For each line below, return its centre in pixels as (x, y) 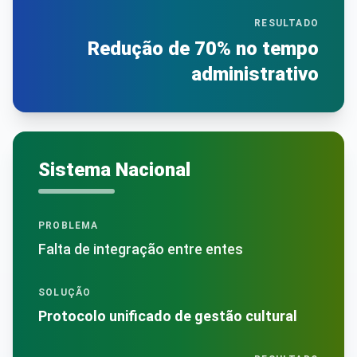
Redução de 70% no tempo (203, 48)
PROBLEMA (69, 225)
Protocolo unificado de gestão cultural (168, 316)
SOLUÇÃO (65, 292)
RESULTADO (286, 23)
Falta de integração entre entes (141, 249)
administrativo (255, 74)
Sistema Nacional (114, 169)
